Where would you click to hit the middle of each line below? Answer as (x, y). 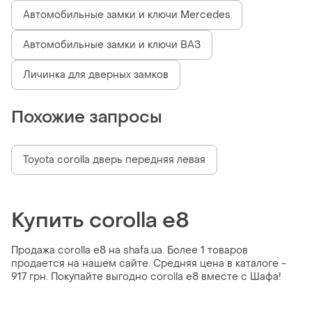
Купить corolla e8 (100, 221)
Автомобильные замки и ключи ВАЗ (112, 45)
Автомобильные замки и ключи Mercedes (127, 15)
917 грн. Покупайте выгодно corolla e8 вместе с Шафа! (146, 277)
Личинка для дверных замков (96, 75)
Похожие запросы (87, 118)
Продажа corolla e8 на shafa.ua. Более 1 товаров (130, 251)
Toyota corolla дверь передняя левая (114, 160)
